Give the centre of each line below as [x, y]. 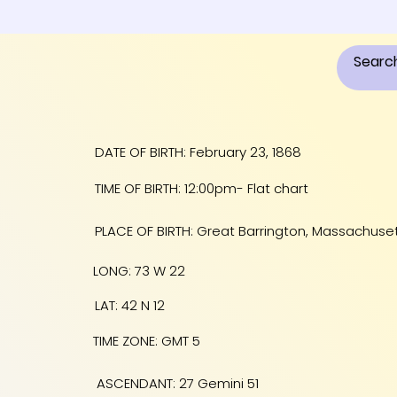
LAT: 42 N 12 [129, 306]
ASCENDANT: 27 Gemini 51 [178, 383]
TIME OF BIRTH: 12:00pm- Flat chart [201, 188]
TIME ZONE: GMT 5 [147, 340]
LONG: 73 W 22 [140, 270]
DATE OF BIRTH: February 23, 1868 [198, 152]
